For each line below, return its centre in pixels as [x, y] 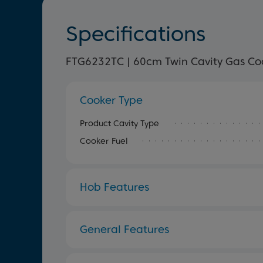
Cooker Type [111, 100]
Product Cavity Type [119, 123]
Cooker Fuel [104, 141]
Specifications [136, 34]
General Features [124, 229]
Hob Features [114, 187]
